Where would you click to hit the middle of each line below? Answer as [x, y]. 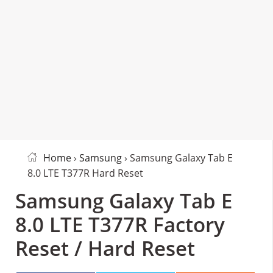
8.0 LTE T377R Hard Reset [85, 173]
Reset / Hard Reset [105, 248]
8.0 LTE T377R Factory [120, 225]
